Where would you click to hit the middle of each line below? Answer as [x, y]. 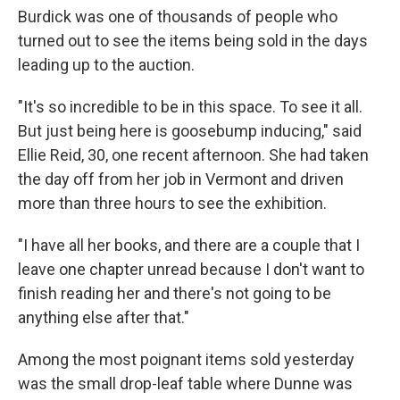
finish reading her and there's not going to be [175, 293]
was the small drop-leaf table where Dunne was [185, 383]
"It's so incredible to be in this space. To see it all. [190, 107]
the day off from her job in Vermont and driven [181, 179]
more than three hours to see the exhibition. [172, 203]
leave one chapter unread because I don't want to [191, 269]
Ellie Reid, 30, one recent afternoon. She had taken [193, 155]
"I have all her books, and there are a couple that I [189, 245]
